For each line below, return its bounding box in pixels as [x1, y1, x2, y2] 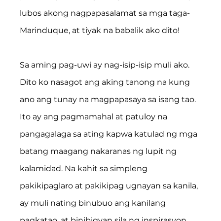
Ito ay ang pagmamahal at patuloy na [20, 111, 170, 121]
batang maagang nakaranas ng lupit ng [20, 146, 179, 156]
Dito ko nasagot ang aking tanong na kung [20, 77, 192, 87]
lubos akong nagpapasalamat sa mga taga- [20, 8, 190, 18]
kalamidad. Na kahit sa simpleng [20, 163, 150, 173]
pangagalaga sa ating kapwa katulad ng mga [20, 129, 200, 139]
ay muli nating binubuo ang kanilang [20, 198, 168, 208]
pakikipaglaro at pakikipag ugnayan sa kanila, [20, 181, 200, 190]
